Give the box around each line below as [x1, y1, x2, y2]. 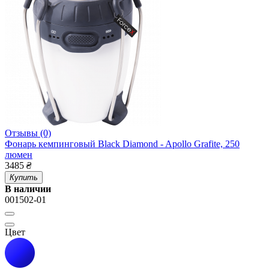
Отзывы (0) [5, 128, 51, 139]
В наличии [5, 184, 51, 195]
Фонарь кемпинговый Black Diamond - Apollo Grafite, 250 [5, 139, 240, 150]
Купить [10, 173, 38, 183]
